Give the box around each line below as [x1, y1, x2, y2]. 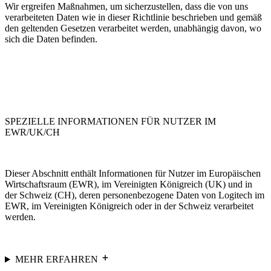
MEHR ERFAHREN [15, 254, 100, 265]
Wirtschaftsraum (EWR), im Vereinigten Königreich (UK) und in [5, 179, 252, 190]
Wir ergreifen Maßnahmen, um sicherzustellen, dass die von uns [5, 1, 248, 12]
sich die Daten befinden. [5, 34, 97, 45]
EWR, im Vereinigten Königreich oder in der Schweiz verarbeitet [5, 201, 253, 212]
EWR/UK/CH [5, 127, 60, 138]
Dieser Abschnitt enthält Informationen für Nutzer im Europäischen [5, 168, 261, 179]
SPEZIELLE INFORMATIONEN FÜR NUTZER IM [5, 116, 216, 127]
